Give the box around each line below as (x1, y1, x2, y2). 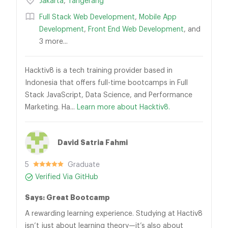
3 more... (39, 38, 68, 45)
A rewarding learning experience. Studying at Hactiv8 (25, 210, 203, 217)
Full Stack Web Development (39, 14, 135, 21)
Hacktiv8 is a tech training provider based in (25, 67, 173, 74)
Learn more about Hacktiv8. (77, 104, 170, 111)
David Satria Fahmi (58, 139, 128, 146)
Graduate (68, 161, 100, 168)
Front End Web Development (88, 26, 184, 33)
